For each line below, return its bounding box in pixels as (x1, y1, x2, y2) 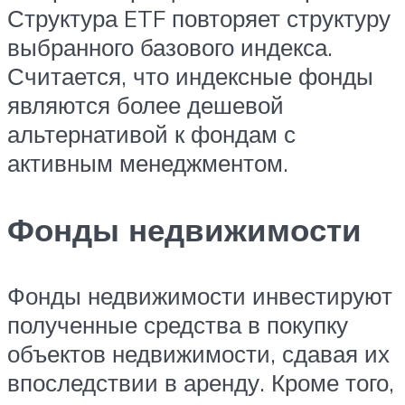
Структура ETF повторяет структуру (7, 4, 391, 33)
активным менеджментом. (7, 148, 288, 178)
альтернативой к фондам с (7, 119, 296, 149)
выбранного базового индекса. (7, 33, 333, 62)
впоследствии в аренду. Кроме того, (7, 367, 394, 397)
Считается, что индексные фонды (7, 61, 373, 91)
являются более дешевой (7, 90, 284, 120)
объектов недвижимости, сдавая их (7, 338, 390, 368)
